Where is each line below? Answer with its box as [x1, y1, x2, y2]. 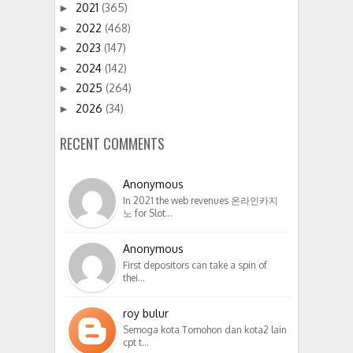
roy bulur [123, 306, 169, 320]
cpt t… [123, 336, 149, 348]
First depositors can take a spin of [123, 258, 267, 271]
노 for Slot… [123, 206, 173, 219]
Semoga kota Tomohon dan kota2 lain [123, 323, 287, 336]
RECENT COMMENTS [60, 132, 165, 154]
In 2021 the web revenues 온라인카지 [123, 194, 278, 206]
